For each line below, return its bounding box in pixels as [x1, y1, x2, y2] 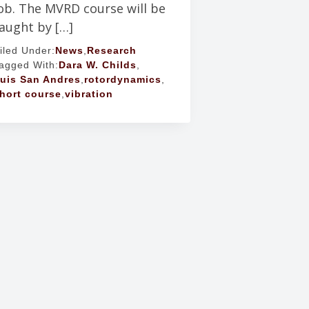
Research [86, 45, 137, 57]
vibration [64, 88, 113, 100]
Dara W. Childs [58, 59, 137, 71]
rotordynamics [83, 74, 161, 86]
